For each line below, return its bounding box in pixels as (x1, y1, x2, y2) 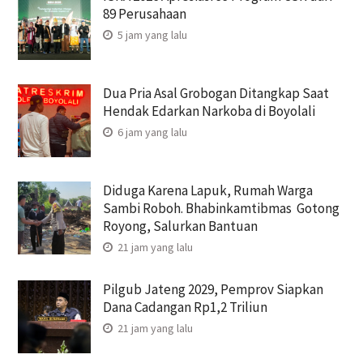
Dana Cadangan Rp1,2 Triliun (102, 298, 267, 317)
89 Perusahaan (102, 5, 186, 23)
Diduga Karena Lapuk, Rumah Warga (102, 181, 313, 200)
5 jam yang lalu (114, 28, 187, 43)
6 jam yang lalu (114, 125, 187, 140)
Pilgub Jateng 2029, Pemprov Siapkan (102, 280, 323, 299)
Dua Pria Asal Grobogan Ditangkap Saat (102, 84, 329, 103)
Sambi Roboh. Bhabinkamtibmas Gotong (102, 199, 340, 218)
